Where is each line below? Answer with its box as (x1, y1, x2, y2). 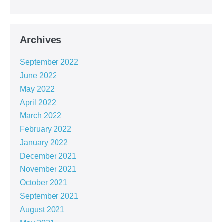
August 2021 (20, 205, 64, 214)
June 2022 (20, 71, 57, 80)
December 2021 (20, 152, 76, 161)
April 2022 (20, 98, 56, 107)
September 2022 (20, 58, 78, 67)
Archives (20, 34, 61, 46)
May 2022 (20, 85, 55, 94)
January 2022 (20, 138, 68, 147)
